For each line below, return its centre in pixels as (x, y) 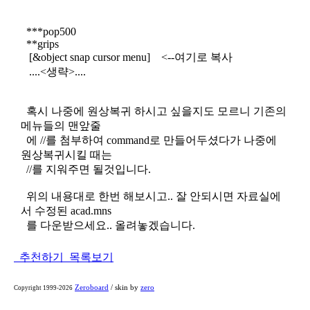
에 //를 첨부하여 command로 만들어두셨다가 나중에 (149, 140)
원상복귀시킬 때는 (66, 155)
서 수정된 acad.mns (66, 211)
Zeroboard (92, 288)
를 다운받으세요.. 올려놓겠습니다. (108, 225)
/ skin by (125, 288)
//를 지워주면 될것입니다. (86, 169)
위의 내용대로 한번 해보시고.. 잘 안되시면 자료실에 (151, 196)
